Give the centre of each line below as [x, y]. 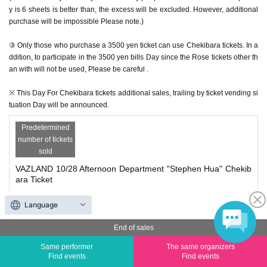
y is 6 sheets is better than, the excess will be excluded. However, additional [133, 9]
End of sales [133, 228]
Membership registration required [124, 230]
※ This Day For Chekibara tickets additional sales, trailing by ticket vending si [133, 93]
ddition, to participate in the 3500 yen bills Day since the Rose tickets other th [133, 57]
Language [41, 205]
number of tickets [45, 139]
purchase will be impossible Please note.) [76, 21]
